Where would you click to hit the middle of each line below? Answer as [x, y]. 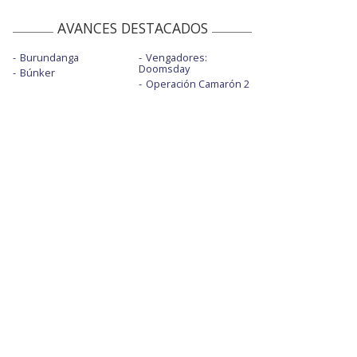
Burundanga [49, 57]
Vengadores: [176, 57]
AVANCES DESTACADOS [132, 27]
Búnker [37, 72]
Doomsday [164, 68]
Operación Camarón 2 [197, 83]
